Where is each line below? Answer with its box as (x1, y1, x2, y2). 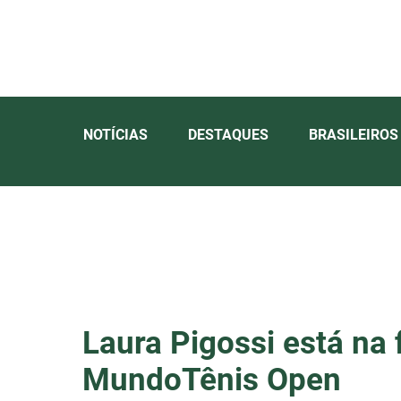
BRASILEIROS (309, 125, 398, 143)
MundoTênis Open (82, 362, 341, 399)
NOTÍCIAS (83, 125, 148, 143)
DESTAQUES (188, 125, 269, 143)
